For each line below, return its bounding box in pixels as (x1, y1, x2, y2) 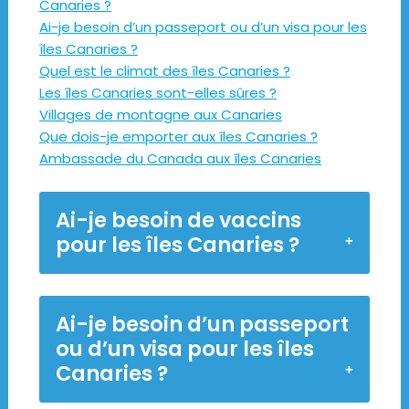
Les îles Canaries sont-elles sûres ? (38, 82, 277, 102)
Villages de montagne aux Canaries (38, 104, 282, 124)
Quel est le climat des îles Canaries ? (38, 60, 290, 80)
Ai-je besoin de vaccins (55, 204, 301, 235)
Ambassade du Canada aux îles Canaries (38, 148, 321, 168)
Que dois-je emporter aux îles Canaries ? (38, 126, 318, 146)
